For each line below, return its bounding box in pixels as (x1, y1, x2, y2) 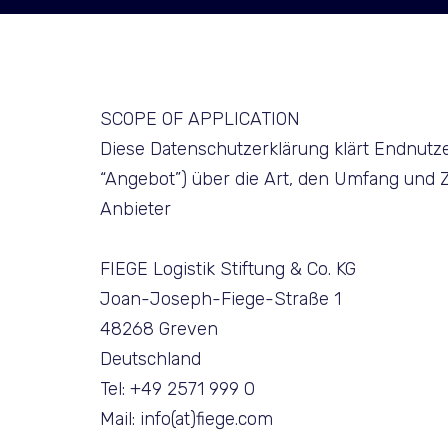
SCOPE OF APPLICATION (100, 108, 300, 129)
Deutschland (100, 348, 201, 369)
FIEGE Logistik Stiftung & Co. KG (100, 258, 356, 279)
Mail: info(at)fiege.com (100, 408, 273, 429)
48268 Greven (100, 318, 218, 339)
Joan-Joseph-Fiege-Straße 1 (100, 288, 341, 309)
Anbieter (100, 198, 171, 219)
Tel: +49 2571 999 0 (100, 378, 255, 399)
